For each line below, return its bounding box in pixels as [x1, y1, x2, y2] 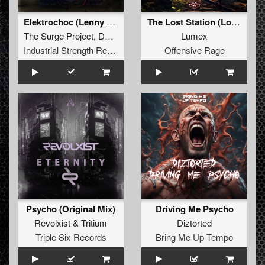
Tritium [81, 216, 107, 230]
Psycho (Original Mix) [26, 202, 115, 216]
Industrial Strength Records [107, 44, 116, 57]
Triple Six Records [35, 231, 106, 244]
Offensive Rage [164, 44, 225, 57]
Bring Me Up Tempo [156, 231, 233, 244]
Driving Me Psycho [155, 202, 234, 216]
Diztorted [177, 216, 212, 230]
